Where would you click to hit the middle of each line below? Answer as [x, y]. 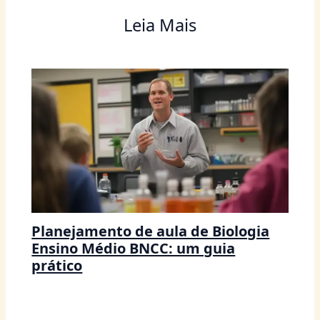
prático [57, 266]
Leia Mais [160, 25]
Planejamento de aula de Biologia [151, 231]
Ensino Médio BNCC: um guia [134, 249]
